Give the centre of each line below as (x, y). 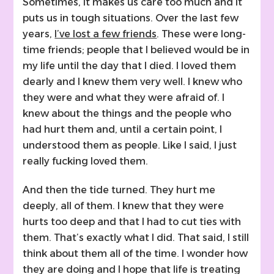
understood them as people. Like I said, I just (130, 146)
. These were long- (202, 34)
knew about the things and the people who (127, 114)
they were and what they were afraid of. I (124, 98)
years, (39, 34)
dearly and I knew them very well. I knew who (133, 82)
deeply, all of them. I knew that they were (124, 206)
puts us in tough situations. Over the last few (131, 18)
